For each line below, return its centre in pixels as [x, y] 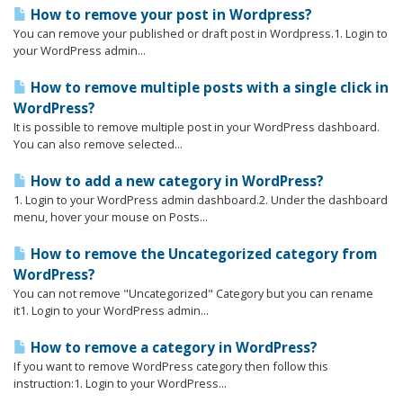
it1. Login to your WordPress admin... [111, 310]
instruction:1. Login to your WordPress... [120, 383]
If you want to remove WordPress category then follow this [171, 366]
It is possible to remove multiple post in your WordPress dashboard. [197, 127]
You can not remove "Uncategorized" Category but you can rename [193, 293]
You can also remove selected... [98, 144]
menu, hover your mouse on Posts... [111, 217]
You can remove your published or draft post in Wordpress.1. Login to [201, 33]
